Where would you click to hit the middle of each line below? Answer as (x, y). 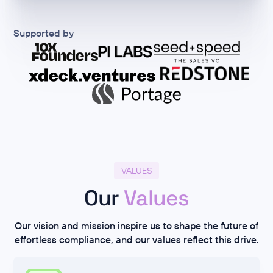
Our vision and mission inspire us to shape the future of (136, 226)
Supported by (44, 33)
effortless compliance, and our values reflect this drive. (136, 240)
